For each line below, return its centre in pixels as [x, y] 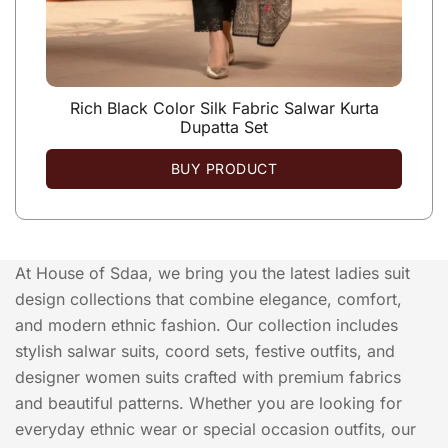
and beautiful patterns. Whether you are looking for [208, 402]
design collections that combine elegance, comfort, [208, 298]
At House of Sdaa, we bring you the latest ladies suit [212, 272]
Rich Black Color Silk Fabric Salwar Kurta [224, 107]
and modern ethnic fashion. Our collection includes [206, 324]
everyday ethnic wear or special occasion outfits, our [215, 428]
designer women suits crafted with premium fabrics [208, 376]
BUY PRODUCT [224, 168]
